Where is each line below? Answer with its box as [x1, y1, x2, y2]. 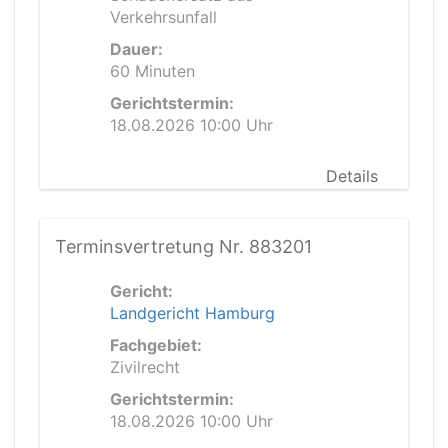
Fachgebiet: [110, 335, 202, 355]
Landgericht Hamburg [110, 303, 275, 323]
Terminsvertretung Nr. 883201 [55, 236, 312, 257]
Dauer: [110, 39, 163, 59]
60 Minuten [110, 61, 195, 81]
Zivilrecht [110, 357, 180, 377]
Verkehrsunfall [110, 7, 217, 27]
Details [326, 166, 378, 186]
